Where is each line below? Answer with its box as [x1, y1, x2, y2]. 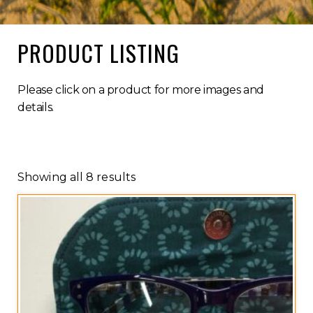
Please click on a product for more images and [17, 83, 265, 96]
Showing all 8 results [17, 170, 136, 184]
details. [17, 101, 54, 114]
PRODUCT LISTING [17, 36, 180, 69]
